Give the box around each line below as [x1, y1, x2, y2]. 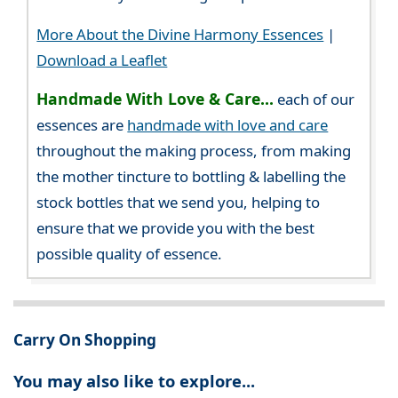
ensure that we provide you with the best [36, 217, 315, 238]
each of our [274, 88, 355, 109]
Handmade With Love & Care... [36, 87, 275, 109]
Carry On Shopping [13, 329, 156, 350]
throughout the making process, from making [36, 139, 352, 161]
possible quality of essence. [36, 243, 223, 264]
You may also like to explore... [13, 370, 255, 393]
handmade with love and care [127, 114, 329, 135]
